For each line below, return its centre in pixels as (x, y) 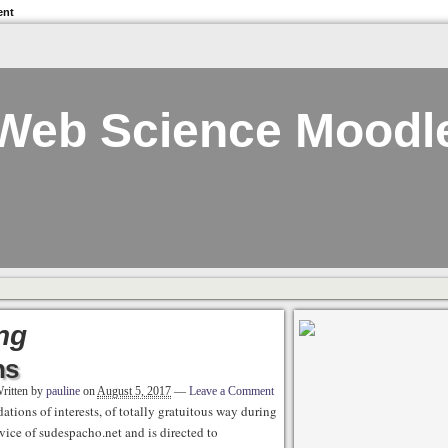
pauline (63, 391)
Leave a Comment (231, 391)
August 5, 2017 (134, 391)
